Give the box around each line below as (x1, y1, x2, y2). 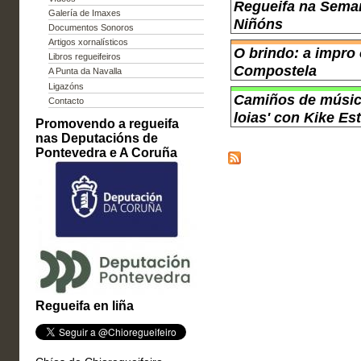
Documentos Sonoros (48, 22, 134, 32)
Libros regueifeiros (48, 52, 121, 62)
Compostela (234, 62, 317, 79)
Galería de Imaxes (48, 7, 121, 18)
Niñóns (234, 15, 283, 32)
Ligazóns (48, 81, 84, 91)
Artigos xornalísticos (48, 37, 128, 48)
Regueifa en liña (35, 297, 134, 313)
